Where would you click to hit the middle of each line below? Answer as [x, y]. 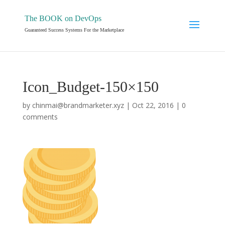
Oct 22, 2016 [153, 105]
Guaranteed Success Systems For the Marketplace [74, 30]
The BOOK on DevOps [63, 18]
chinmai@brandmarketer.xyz [78, 105]
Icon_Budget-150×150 [90, 87]
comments [40, 117]
